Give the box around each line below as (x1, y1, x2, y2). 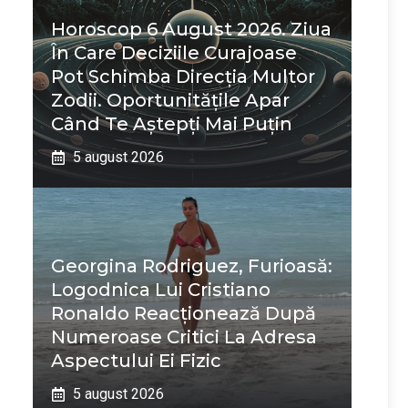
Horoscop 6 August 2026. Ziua (51, 18, 331, 40)
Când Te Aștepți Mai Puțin (51, 113, 292, 135)
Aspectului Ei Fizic (51, 350, 221, 372)
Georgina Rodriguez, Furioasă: (51, 255, 332, 277)
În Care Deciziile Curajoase (51, 42, 297, 64)
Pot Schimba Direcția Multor (51, 66, 315, 87)
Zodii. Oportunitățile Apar (51, 89, 290, 111)
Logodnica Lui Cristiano (51, 279, 270, 301)
